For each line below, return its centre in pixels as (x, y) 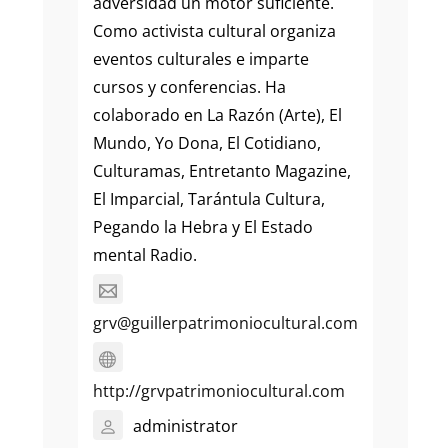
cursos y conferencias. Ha (189, 87)
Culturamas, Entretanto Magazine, (221, 171)
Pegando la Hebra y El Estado (202, 227)
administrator (185, 425)
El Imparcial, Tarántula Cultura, (208, 199)
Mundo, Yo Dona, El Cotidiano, (206, 143)
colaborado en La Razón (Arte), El (217, 115)
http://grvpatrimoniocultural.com (218, 391)
